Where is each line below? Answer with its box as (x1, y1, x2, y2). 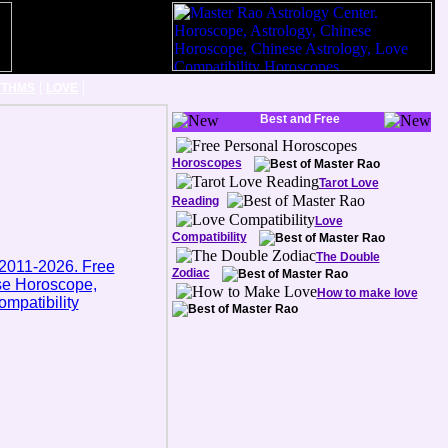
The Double (315, 250, 380, 264)
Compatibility (171, 230, 247, 244)
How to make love (316, 286, 418, 300)
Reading (171, 194, 219, 208)
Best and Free (260, 112, 340, 126)
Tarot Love (318, 176, 379, 190)
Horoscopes (171, 156, 242, 170)
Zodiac (171, 266, 210, 280)
